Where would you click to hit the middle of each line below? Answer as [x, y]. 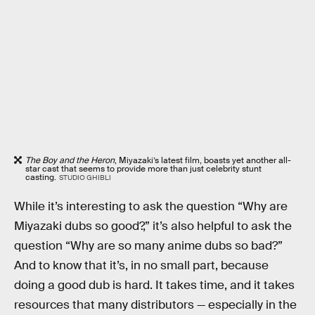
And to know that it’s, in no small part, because [141, 265]
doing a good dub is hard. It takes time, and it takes [154, 285]
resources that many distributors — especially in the [155, 304]
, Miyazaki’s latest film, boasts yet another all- [203, 160]
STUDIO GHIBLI [85, 178]
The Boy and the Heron [70, 160]
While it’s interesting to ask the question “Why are [151, 206]
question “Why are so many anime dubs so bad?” [148, 245]
